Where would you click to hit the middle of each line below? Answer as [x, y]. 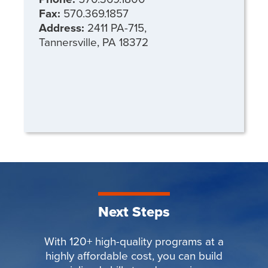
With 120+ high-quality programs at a [134, 240]
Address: [63, 27]
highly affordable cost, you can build [134, 255]
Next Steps [134, 211]
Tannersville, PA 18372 [95, 41]
